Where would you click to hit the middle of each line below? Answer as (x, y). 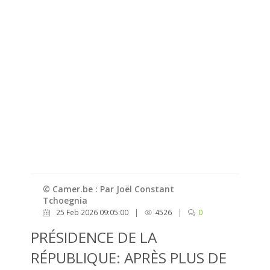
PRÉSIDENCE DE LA (94, 237)
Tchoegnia (65, 200)
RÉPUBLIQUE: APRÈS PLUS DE (129, 257)
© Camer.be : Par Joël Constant (108, 189)
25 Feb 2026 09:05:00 (91, 212)
